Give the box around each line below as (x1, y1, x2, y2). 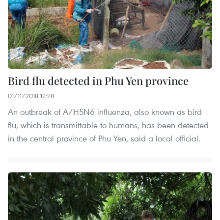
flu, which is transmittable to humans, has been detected (8, 119, 209, 131)
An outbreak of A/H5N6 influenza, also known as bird (8, 106, 202, 117)
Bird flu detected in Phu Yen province (8, 73, 189, 88)
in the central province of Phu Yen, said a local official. (8, 132, 200, 144)
